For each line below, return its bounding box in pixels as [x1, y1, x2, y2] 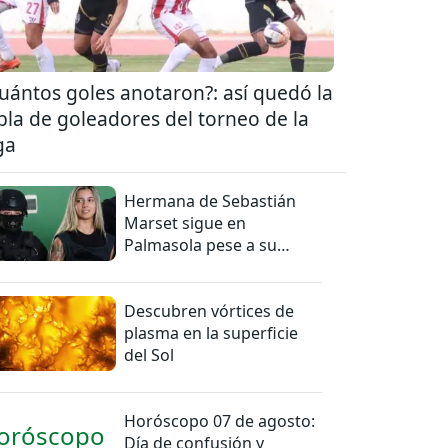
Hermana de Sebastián [124, 189, 297, 212]
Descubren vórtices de [124, 299, 295, 322]
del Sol [124, 343, 175, 366]
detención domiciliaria [124, 255, 293, 278]
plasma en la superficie [124, 321, 299, 344]
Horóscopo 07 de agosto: [124, 409, 316, 432]
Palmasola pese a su [124, 233, 278, 256]
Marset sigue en [124, 211, 247, 234]
